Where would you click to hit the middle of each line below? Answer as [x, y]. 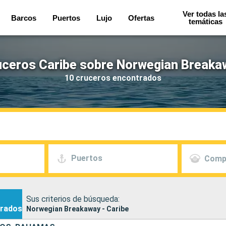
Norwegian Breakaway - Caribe [77, 209]
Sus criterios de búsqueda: [73, 199]
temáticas [205, 21]
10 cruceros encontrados [113, 78]
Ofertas [141, 18]
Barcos [23, 18]
